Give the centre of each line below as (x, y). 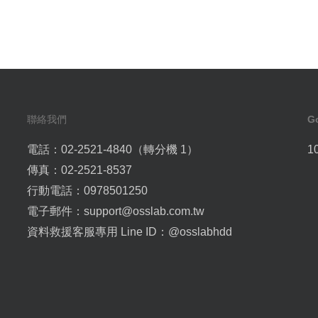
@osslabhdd (200, 232)
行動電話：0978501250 (87, 191)
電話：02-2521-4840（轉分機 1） (112, 150)
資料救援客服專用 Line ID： (97, 232)
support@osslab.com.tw (144, 212)
